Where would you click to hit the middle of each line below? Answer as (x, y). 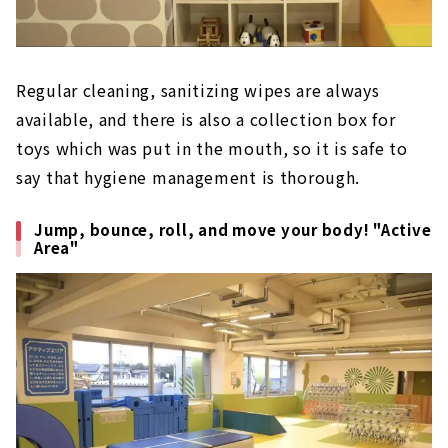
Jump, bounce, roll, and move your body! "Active (233, 230)
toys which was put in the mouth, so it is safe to (212, 148)
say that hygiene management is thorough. (188, 177)
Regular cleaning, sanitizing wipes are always (198, 90)
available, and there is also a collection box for (206, 119)
